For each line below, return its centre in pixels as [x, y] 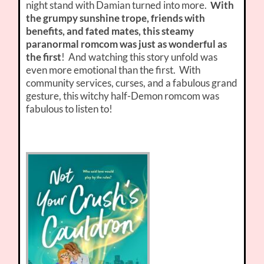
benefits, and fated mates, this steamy [110, 31]
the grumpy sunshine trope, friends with [116, 18]
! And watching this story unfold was [140, 57]
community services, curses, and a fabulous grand [132, 83]
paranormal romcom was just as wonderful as [127, 44]
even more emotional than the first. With [113, 70]
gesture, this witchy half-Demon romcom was [123, 96]
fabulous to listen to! [70, 109]
